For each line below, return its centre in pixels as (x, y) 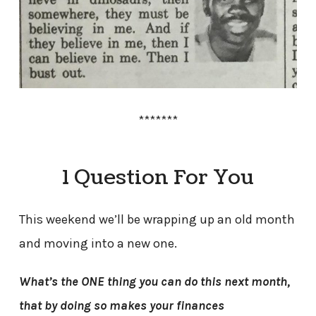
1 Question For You (158, 177)
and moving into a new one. (98, 243)
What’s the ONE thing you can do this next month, (154, 281)
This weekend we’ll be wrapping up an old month (157, 219)
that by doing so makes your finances (121, 305)
